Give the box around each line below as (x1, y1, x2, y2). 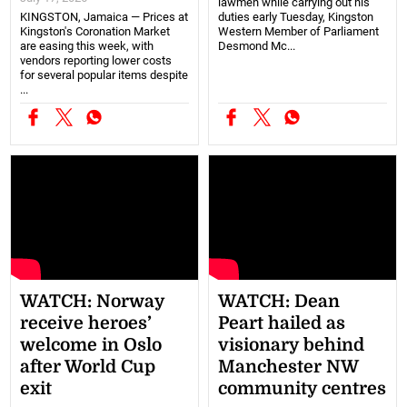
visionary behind (218, 334, 364, 355)
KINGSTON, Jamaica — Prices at (20, 9, 189, 24)
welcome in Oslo (20, 334, 163, 355)
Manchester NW (218, 356, 358, 377)
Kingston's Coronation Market (20, 24, 171, 38)
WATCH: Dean (218, 291, 340, 312)
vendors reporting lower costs (20, 53, 173, 67)
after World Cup (20, 356, 156, 377)
